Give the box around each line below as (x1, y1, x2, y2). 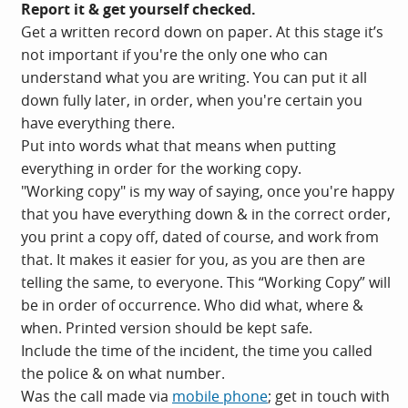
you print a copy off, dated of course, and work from (21, 226, 379, 247)
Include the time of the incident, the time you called (21, 340, 372, 361)
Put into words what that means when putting (21, 135, 336, 156)
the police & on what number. (21, 362, 225, 383)
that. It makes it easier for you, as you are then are (21, 249, 365, 270)
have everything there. (21, 112, 175, 133)
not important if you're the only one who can (21, 44, 328, 65)
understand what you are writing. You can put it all (21, 66, 367, 87)
